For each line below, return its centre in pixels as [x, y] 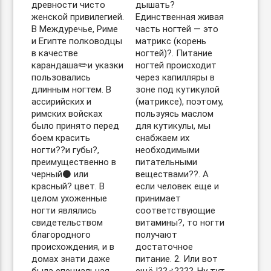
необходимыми [168, 150]
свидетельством [67, 223]
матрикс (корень [171, 41]
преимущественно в [74, 162]
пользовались [61, 77]
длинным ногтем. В [72, 90]
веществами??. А [172, 174]
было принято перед [76, 126]
